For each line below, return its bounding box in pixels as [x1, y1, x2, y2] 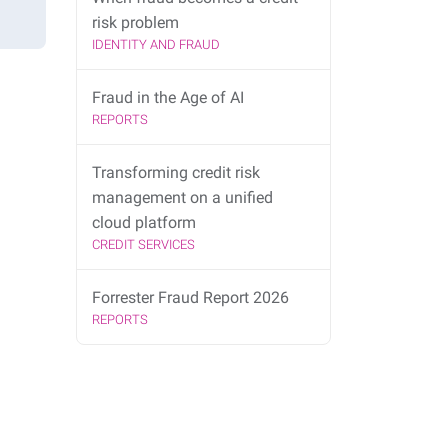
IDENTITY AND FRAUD [92, 37, 220, 53]
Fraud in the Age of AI [92, 88, 244, 108]
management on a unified [92, 188, 273, 208]
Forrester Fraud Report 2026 [92, 288, 289, 308]
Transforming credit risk [92, 163, 260, 183]
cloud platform [92, 213, 198, 233]
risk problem [92, 13, 179, 33]
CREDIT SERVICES [92, 237, 195, 253]
